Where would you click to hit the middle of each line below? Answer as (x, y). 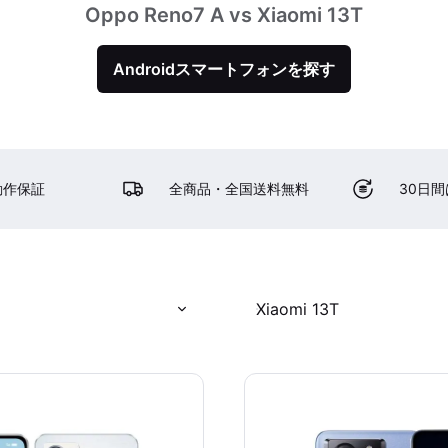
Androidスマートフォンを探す (224, 69)
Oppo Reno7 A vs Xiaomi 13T (224, 15)
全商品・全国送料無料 (239, 188)
